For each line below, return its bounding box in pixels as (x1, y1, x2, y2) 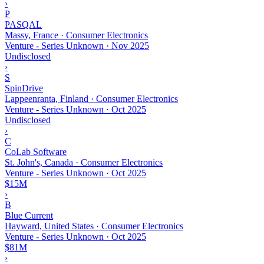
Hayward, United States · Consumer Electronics (5, 220, 183, 231)
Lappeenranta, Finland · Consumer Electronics (5, 93, 178, 104)
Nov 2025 (111, 40, 149, 51)
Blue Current (5, 210, 53, 220)
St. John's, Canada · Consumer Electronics (5, 157, 163, 167)
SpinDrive (5, 82, 43, 93)
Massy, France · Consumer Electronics (5, 29, 148, 40)
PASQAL (5, 19, 42, 29)
